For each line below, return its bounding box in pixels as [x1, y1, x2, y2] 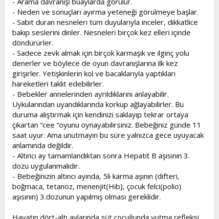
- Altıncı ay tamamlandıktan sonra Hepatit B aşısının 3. [12, 150, 190, 160]
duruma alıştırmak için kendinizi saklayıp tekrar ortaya [12, 109, 188, 119]
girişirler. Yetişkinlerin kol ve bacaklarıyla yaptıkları [12, 68, 175, 78]
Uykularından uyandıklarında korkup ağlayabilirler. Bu [12, 99, 184, 109]
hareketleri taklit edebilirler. [12, 78, 104, 88]
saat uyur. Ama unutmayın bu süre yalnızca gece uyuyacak [12, 130, 204, 140]
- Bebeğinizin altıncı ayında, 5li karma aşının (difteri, [12, 171, 179, 181]
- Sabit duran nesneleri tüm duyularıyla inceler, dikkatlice [12, 17, 198, 27]
